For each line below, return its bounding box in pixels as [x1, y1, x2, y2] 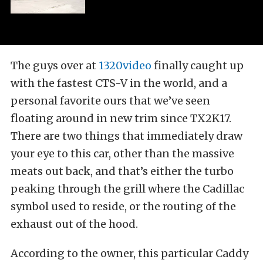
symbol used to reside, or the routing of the [11, 200, 236, 214]
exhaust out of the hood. [11, 217, 138, 231]
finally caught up [151, 59, 244, 73]
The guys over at [11, 59, 99, 73]
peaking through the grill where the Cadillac [11, 182, 244, 196]
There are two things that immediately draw [11, 129, 242, 143]
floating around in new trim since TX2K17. [11, 112, 231, 126]
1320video [99, 59, 151, 73]
